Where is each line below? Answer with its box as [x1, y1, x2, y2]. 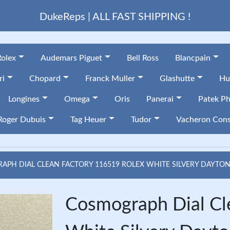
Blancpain [175, 54, 210, 62]
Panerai [146, 95, 174, 103]
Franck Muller [85, 74, 135, 83]
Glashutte [159, 74, 195, 83]
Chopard [29, 74, 61, 83]
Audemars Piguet [40, 54, 102, 62]
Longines [8, 95, 40, 103]
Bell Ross [126, 54, 159, 62]
